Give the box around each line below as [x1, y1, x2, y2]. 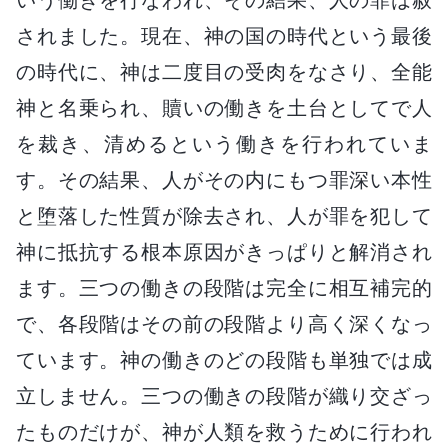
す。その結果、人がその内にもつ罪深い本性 [16, 167, 432, 192]
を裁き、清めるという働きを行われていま [16, 131, 432, 156]
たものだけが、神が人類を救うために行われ [16, 419, 432, 444]
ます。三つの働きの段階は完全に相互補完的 [16, 275, 432, 300]
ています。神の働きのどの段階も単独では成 [16, 347, 432, 372]
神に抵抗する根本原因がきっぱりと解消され [16, 239, 432, 264]
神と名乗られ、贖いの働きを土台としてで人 [16, 95, 432, 120]
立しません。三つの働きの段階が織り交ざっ [16, 383, 432, 408]
